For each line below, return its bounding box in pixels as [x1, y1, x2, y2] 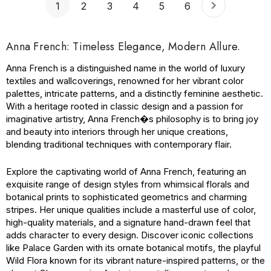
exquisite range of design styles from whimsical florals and [6, 178, 249, 190]
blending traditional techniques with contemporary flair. [6, 139, 232, 150]
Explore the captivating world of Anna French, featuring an [6, 166, 246, 177]
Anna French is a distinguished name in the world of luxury [6, 62, 245, 74]
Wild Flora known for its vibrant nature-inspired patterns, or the [6, 255, 265, 266]
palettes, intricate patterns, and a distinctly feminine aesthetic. [6, 88, 263, 99]
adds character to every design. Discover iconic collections [6, 229, 253, 241]
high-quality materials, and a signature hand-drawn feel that [6, 217, 250, 228]
